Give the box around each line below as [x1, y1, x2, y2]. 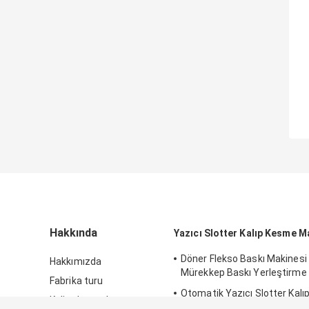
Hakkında [50, 226, 97, 240]
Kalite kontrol [50, 295, 109, 306]
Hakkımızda [50, 256, 101, 268]
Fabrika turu [50, 275, 103, 287]
